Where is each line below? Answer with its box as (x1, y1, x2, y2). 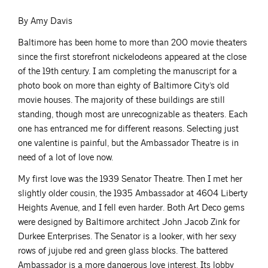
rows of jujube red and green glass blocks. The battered (18, 245, 228, 257)
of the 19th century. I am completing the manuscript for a (18, 65, 237, 77)
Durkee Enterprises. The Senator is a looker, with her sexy (18, 230, 236, 242)
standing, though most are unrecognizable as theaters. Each (18, 108, 248, 120)
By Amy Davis (18, 15, 72, 27)
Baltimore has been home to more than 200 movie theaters (18, 36, 247, 48)
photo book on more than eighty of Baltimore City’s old (18, 80, 229, 92)
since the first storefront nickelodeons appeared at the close (18, 51, 246, 63)
